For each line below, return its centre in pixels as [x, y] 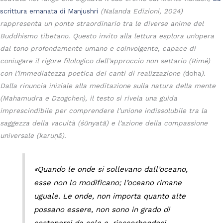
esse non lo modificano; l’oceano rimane [108, 182]
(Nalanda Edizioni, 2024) [142, 11]
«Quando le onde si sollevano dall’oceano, [111, 169]
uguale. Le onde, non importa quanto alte [110, 196]
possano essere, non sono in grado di [102, 209]
